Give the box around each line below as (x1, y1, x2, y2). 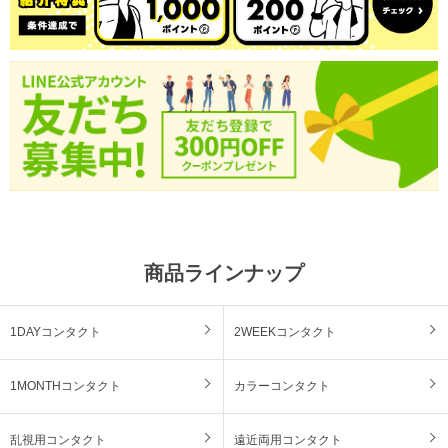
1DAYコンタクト (10, 324, 101, 339)
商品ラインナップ (144, 261, 304, 284)
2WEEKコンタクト (234, 324, 336, 339)
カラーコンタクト (234, 378, 330, 393)
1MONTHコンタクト (10, 378, 121, 393)
